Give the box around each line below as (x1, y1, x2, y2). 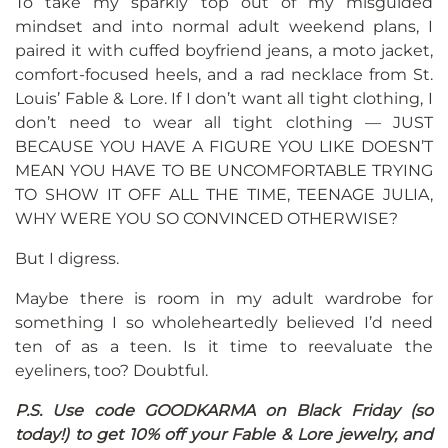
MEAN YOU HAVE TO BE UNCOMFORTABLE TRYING (15, 161, 433, 181)
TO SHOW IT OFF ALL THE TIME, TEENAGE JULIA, (15, 185, 433, 205)
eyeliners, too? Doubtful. (15, 361, 208, 381)
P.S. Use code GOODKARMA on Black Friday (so (15, 401, 433, 421)
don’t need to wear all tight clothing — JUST (15, 113, 433, 133)
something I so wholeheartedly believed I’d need (15, 313, 433, 333)
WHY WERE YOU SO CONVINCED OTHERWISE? (15, 209, 398, 229)
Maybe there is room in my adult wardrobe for (15, 289, 433, 309)
